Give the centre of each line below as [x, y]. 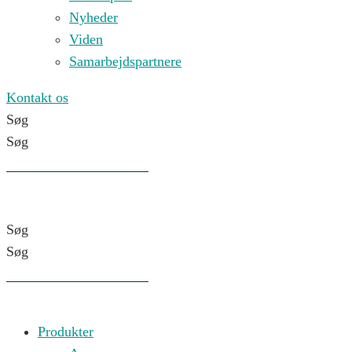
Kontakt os [37, 97]
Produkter [66, 332]
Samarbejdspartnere [125, 61]
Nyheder [93, 17]
